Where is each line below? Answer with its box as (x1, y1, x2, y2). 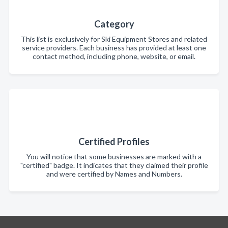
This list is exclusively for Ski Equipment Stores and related (21, 35, 207, 43)
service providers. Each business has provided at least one (22, 43, 206, 52)
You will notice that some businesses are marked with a (26, 152, 202, 161)
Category (94, 18, 134, 30)
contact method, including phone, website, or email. (33, 52, 195, 61)
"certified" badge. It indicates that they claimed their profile (20, 161, 208, 169)
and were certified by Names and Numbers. (46, 169, 182, 178)
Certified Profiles (78, 136, 150, 147)
